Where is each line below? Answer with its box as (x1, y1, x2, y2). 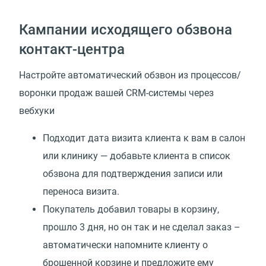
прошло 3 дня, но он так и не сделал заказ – (43, 221, 240, 233)
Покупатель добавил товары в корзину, (43, 204, 219, 216)
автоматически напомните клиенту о (43, 239, 208, 251)
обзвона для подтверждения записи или (43, 168, 223, 180)
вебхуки (19, 105, 55, 117)
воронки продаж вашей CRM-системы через (19, 87, 214, 99)
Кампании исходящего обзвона (19, 21, 232, 39)
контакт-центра (19, 41, 125, 58)
